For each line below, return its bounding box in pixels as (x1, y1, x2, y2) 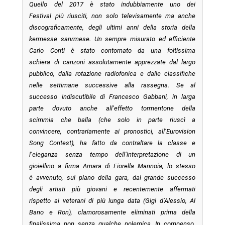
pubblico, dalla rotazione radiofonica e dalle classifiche (29, 69, 196, 77)
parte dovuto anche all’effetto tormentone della (29, 104, 196, 112)
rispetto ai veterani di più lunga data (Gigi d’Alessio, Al (29, 196, 196, 204)
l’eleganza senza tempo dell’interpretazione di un (29, 150, 196, 158)
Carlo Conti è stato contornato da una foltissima (29, 46, 196, 54)
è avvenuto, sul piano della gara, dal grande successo (29, 173, 196, 181)
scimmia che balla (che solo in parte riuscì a (29, 116, 196, 124)
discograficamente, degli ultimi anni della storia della (29, 23, 196, 31)
